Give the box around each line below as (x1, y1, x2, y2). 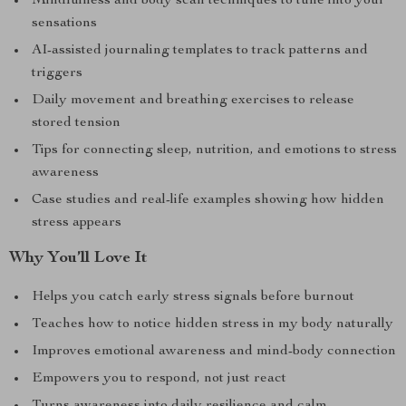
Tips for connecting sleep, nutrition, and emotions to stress (32, 143, 397, 158)
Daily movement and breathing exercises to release (32, 93, 354, 108)
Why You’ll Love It (9, 250, 148, 266)
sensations (32, 16, 97, 31)
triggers (32, 66, 82, 81)
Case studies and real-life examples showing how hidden (32, 193, 384, 208)
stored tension (32, 116, 121, 130)
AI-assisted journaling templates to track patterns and (32, 43, 368, 58)
